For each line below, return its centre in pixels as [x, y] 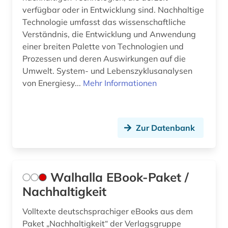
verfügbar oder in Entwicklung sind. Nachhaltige [113, 10]
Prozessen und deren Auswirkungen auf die [104, 59]
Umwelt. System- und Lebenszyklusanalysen [107, 71]
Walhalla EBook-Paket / [120, 177]
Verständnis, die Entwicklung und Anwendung [109, 34]
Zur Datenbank [165, 128]
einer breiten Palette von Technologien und [103, 47]
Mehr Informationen [120, 83]
